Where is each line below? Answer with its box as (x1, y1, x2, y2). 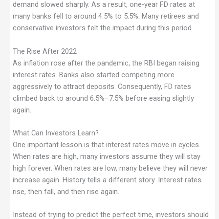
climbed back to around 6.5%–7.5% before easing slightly (12, 93, 194, 103)
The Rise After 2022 (12, 46, 77, 56)
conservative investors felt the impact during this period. (12, 23, 193, 33)
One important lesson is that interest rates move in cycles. (12, 140, 200, 149)
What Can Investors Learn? (12, 128, 99, 137)
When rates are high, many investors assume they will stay (12, 152, 200, 161)
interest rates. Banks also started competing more (12, 70, 175, 79)
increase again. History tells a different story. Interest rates (12, 175, 201, 184)
